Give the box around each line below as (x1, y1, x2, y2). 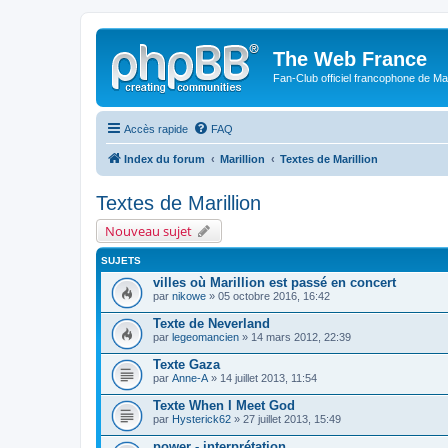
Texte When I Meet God (153, 397, 295, 413)
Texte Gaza (153, 356, 220, 372)
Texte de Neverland (153, 315, 270, 331)
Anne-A (172, 371, 208, 384)
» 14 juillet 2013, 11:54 (208, 371, 317, 384)
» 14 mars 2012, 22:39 (239, 330, 351, 343)
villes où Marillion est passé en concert (153, 274, 396, 290)
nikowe (172, 289, 206, 302)
